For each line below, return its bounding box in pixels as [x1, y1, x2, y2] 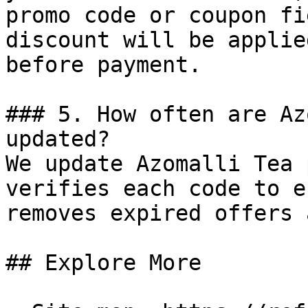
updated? [5, 126, 110, 151]
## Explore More [5, 250, 201, 275]
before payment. [5, 52, 201, 77]
